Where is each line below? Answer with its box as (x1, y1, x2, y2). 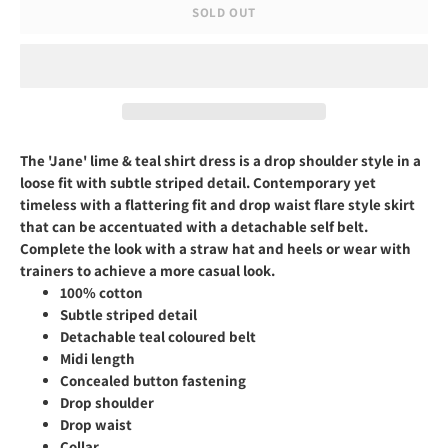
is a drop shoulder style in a (236, 151, 421, 171)
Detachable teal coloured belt (60, 327, 259, 347)
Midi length (60, 349, 138, 369)
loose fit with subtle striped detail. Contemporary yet (20, 173, 376, 193)
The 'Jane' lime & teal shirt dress (20, 151, 236, 171)
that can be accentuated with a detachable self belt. (20, 217, 368, 237)
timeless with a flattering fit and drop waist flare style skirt (20, 195, 415, 215)
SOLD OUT (191, 3, 257, 21)
